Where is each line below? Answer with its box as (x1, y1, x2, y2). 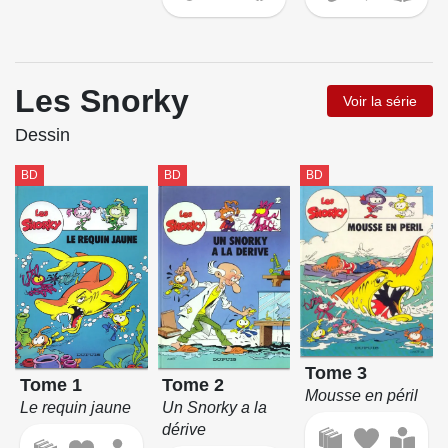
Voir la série (343, 93, 417, 110)
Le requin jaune (19, 398, 131, 416)
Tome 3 (305, 363, 368, 384)
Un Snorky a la (162, 398, 268, 416)
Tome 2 (162, 374, 225, 395)
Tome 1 (19, 374, 82, 395)
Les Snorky (15, 83, 189, 120)
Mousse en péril (305, 387, 419, 405)
